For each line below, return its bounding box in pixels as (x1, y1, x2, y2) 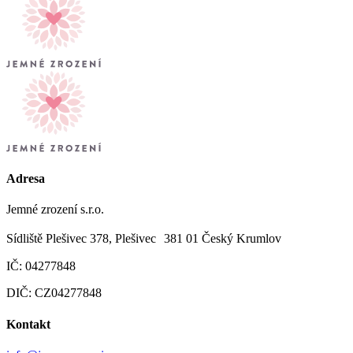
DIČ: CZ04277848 (6, 286, 102, 300)
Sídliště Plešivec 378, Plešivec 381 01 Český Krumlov (6, 232, 281, 246)
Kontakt (6, 317, 50, 331)
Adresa (6, 172, 45, 186)
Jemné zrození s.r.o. (6, 203, 104, 217)
